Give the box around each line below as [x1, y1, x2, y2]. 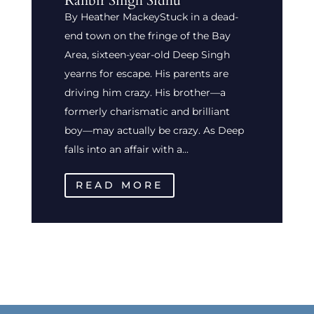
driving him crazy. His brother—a [64, 86, 226, 99]
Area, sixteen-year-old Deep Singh [64, 48, 230, 61]
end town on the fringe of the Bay [64, 29, 231, 42]
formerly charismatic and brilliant [64, 104, 230, 118]
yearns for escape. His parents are [64, 67, 228, 80]
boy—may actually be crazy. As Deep [64, 123, 244, 137]
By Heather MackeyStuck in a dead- [64, 10, 238, 23]
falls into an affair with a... [64, 142, 189, 156]
